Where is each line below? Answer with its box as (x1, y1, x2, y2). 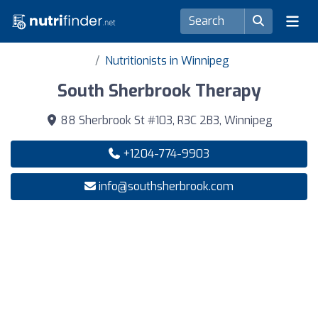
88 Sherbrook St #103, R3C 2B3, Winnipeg (57, 113, 273, 128)
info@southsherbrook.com (99, 179, 234, 194)
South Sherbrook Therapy (57, 79, 261, 102)
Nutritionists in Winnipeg (104, 53, 229, 68)
